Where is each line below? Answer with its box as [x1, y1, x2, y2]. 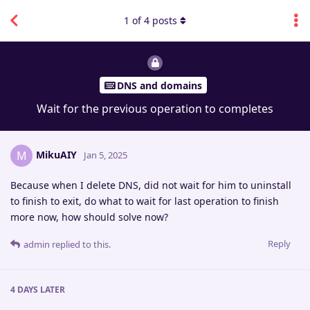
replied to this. [50, 238, 111, 251]
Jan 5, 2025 [84, 149, 127, 162]
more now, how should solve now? [10, 210, 168, 224]
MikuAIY [36, 148, 77, 162]
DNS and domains [117, 78, 202, 92]
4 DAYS [10, 284, 38, 296]
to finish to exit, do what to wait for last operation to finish [10, 194, 279, 208]
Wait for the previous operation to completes [37, 101, 273, 117]
